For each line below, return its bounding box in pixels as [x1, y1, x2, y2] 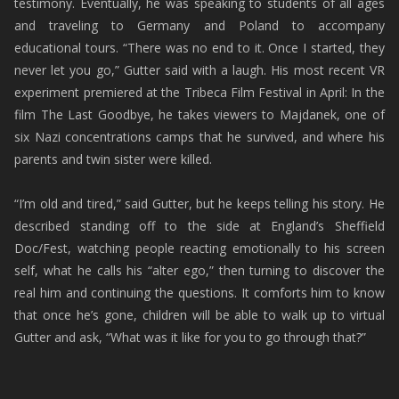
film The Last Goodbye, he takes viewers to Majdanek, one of [14, 106, 385, 123]
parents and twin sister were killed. [14, 151, 213, 167]
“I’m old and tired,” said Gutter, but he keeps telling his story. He [14, 195, 385, 212]
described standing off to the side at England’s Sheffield [14, 217, 385, 234]
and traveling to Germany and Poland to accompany [14, 17, 385, 34]
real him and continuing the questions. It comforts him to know [14, 284, 385, 301]
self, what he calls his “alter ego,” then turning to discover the [14, 262, 385, 279]
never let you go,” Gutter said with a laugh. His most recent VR [14, 61, 385, 78]
